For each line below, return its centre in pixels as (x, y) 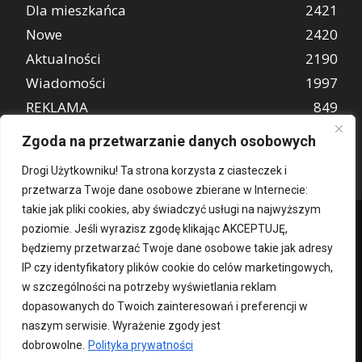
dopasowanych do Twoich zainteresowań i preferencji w (165, 306)
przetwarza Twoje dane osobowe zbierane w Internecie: (165, 190)
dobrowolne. (53, 345)
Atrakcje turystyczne (90, 131)
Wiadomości (66, 82)
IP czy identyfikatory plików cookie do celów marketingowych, (177, 267)
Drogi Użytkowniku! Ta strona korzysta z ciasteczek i (154, 170)
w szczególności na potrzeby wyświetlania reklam (149, 287)
